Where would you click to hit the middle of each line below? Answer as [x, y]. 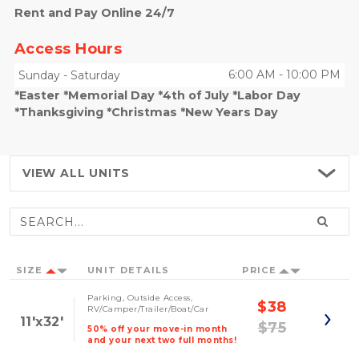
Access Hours [69, 49]
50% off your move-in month [157, 329]
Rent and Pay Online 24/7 [95, 13]
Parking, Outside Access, [140, 298]
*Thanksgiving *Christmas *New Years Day [146, 112]
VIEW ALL [54, 173]
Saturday [95, 75]
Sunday [39, 75]
